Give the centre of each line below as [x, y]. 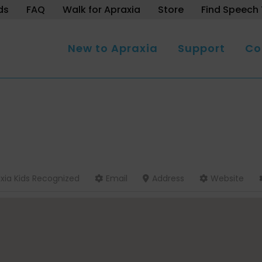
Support [201, 48]
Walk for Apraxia [101, 10]
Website [227, 178]
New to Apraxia [113, 48]
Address [168, 178]
